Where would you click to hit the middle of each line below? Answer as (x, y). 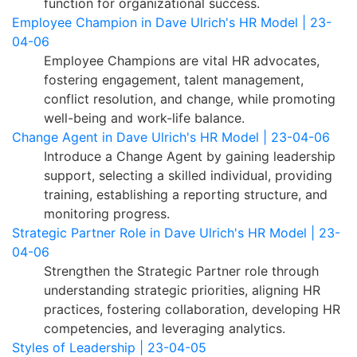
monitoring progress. (107, 213)
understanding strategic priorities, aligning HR (182, 290)
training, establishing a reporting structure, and (186, 194)
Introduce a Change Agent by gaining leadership (190, 156)
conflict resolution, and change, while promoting (190, 98)
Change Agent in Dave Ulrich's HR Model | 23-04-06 (171, 137)
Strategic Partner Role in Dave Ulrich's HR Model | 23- (176, 232)
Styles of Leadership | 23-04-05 (109, 347)
